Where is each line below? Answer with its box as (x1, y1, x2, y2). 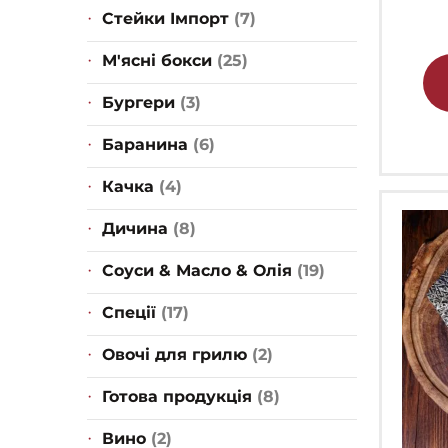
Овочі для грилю (102, 345, 247, 365)
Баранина (102, 135, 188, 155)
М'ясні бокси (102, 51, 212, 71)
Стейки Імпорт (102, 9, 229, 29)
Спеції (102, 303, 156, 323)
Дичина (102, 219, 168, 239)
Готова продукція (102, 387, 252, 407)
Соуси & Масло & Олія (102, 261, 292, 281)
